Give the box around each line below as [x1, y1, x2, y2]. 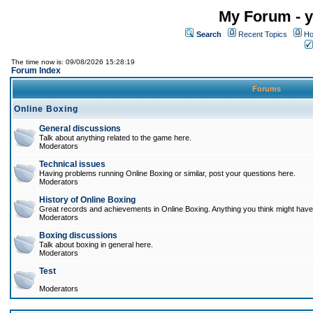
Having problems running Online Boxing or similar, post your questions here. [39, 169, 296, 177]
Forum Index [11, 66, 61, 75]
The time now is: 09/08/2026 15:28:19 [11, 58, 135, 66]
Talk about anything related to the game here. [39, 133, 191, 142]
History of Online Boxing [39, 195, 136, 205]
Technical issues [39, 159, 105, 169]
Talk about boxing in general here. [39, 240, 153, 249]
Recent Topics [238, 30, 287, 38]
